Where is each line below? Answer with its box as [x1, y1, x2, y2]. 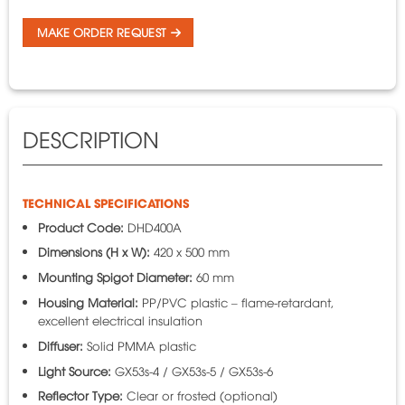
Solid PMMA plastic [82, 336, 196, 353]
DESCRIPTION [22, 123, 159, 153]
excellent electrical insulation [37, 311, 202, 328]
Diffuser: [37, 336, 83, 353]
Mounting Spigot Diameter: [37, 268, 193, 286]
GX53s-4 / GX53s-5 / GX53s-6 [110, 362, 273, 379]
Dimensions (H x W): [37, 243, 150, 260]
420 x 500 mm [149, 243, 230, 260]
